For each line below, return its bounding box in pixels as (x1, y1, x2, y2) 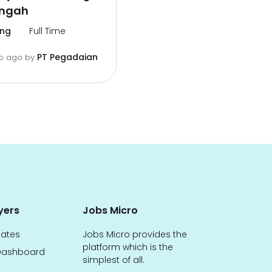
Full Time (29, 25, 66, 37)
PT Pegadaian (36, 51, 98, 63)
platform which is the (83, 241, 174, 253)
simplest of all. (83, 254, 145, 266)
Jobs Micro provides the (83, 228, 188, 240)
